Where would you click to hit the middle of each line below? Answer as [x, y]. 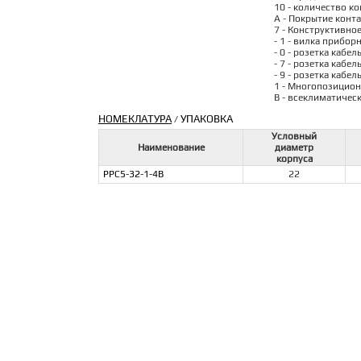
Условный [294, 136]
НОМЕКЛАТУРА [135, 119]
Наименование [171, 147]
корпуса [294, 159]
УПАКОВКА [207, 119]
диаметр [294, 147]
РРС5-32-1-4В [133, 174]
